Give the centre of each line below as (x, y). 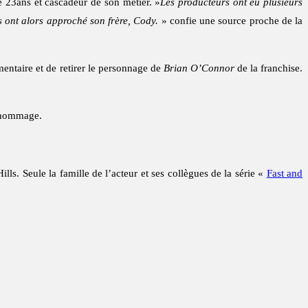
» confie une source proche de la (231, 21)
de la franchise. (268, 68)
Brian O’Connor (199, 68)
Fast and (285, 174)
